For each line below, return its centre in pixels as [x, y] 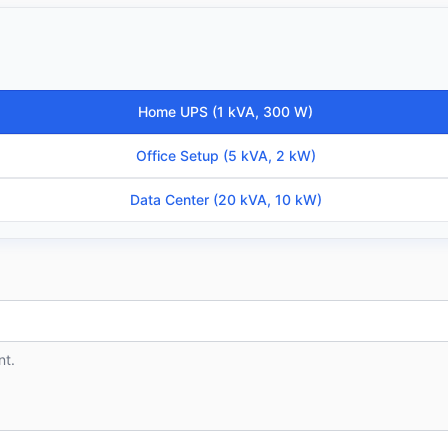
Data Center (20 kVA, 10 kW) [225, 200]
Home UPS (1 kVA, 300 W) [225, 112]
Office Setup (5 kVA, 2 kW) [225, 156]
